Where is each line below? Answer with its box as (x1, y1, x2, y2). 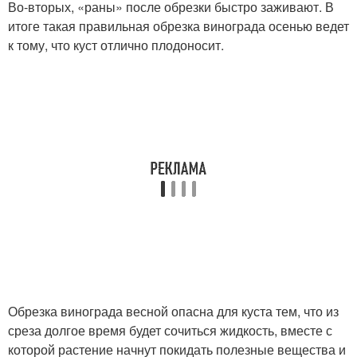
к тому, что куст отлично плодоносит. (8, 35, 224, 54)
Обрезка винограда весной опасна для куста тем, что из (8, 301, 339, 320)
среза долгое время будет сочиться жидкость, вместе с (8, 320, 332, 339)
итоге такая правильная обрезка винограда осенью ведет (8, 16, 349, 35)
